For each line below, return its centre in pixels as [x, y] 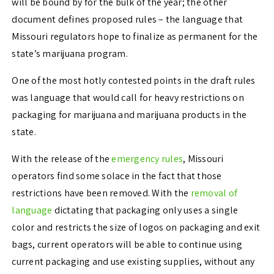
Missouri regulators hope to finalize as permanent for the [135, 36]
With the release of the [62, 158]
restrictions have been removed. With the [101, 193]
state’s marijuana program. [70, 53]
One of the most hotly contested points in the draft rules [134, 80]
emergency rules [147, 158]
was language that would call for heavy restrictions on [128, 97]
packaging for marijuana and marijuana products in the [129, 114]
